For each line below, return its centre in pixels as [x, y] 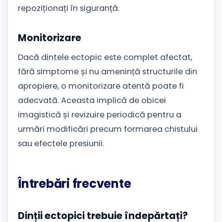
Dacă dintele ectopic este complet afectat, [105, 57]
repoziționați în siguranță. [69, 8]
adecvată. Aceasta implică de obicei [92, 101]
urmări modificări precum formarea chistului [108, 129]
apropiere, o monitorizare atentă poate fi [101, 86]
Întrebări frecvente [75, 184]
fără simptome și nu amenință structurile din [108, 72]
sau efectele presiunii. [61, 144]
